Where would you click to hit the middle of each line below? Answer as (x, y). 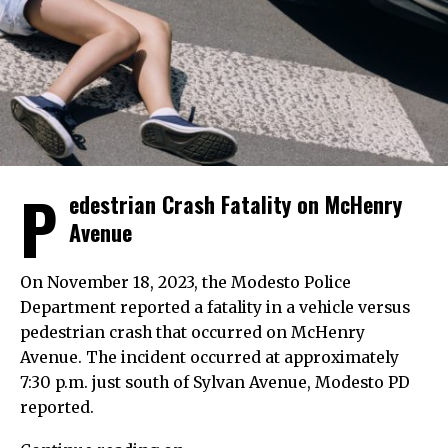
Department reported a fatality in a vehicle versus (215, 307)
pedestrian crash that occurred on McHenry (192, 332)
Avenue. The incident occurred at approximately (209, 357)
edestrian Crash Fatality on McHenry (235, 203)
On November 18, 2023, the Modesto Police (185, 282)
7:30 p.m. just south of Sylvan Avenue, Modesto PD (215, 382)
